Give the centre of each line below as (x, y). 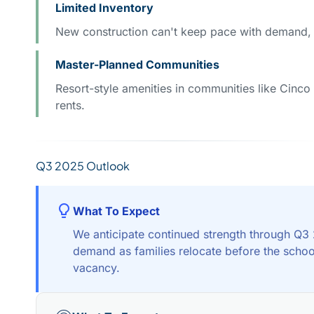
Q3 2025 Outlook (83, 166)
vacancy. (96, 268)
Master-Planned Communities (137, 65)
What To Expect (116, 211)
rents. (70, 105)
